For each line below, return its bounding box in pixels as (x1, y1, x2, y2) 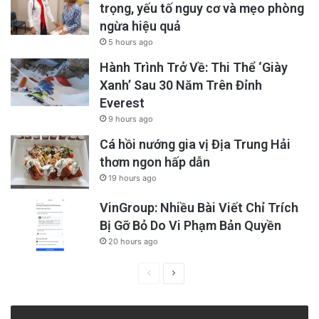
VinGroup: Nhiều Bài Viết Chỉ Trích (100, 200, 298, 216)
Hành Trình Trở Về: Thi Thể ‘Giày (100, 60, 288, 75)
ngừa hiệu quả (100, 19, 181, 34)
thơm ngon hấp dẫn (100, 155, 210, 170)
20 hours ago (108, 236, 158, 247)
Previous (150, 267, 185, 278)
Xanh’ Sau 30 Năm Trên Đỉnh (100, 78, 262, 93)
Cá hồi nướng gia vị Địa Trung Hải (100, 137, 291, 152)
